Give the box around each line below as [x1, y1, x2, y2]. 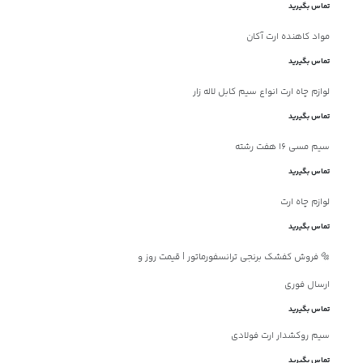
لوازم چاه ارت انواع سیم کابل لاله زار [192, 84, 330, 99]
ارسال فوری [284, 277, 330, 292]
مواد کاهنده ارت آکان [246, 29, 330, 44]
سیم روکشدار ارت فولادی [230, 328, 330, 343]
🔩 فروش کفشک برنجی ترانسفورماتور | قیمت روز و [137, 250, 330, 264]
